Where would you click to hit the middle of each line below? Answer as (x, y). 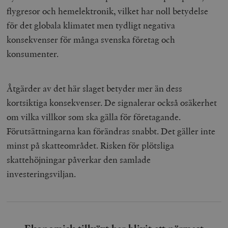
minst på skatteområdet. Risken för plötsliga (91, 145)
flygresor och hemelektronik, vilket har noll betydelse (108, 11)
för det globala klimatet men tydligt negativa (91, 25)
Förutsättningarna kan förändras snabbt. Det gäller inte (111, 131)
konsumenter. (36, 53)
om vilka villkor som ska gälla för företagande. (94, 117)
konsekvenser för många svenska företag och (91, 39)
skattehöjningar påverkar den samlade (79, 159)
